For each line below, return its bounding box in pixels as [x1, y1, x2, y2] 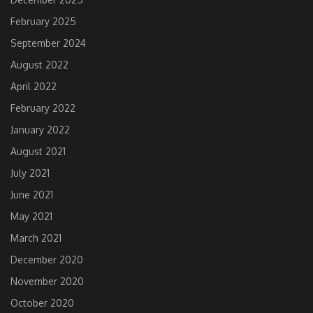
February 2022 [10, 102, 75, 115]
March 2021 [10, 232, 61, 245]
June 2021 [10, 189, 53, 201]
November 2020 [10, 275, 84, 288]
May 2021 [10, 210, 52, 223]
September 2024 [10, 37, 86, 50]
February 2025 [10, 15, 76, 28]
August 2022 [10, 59, 68, 71]
